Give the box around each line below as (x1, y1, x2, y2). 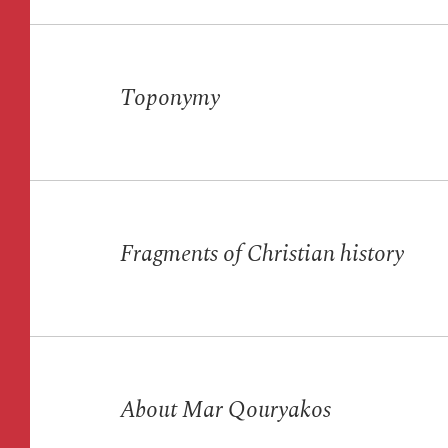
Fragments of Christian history (120, 237, 404, 273)
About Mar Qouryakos (120, 393, 331, 429)
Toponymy (120, 81, 220, 117)
